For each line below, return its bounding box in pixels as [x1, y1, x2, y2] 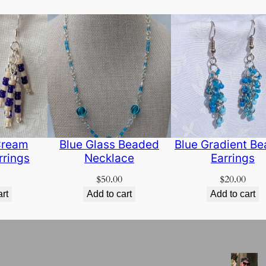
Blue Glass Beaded [59, 137, 159, 152]
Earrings [211, 151, 255, 166]
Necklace [84, 151, 134, 166]
